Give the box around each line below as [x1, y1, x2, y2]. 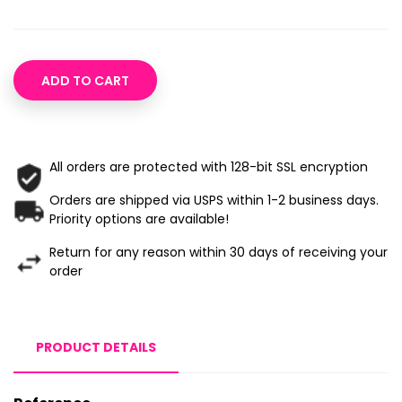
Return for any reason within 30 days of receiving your [49, 243, 388, 262]
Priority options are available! [49, 210, 229, 229]
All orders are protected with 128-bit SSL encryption [49, 158, 368, 177]
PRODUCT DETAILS [36, 338, 156, 357]
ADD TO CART [41, 71, 129, 90]
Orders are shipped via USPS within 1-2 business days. [49, 191, 379, 210]
